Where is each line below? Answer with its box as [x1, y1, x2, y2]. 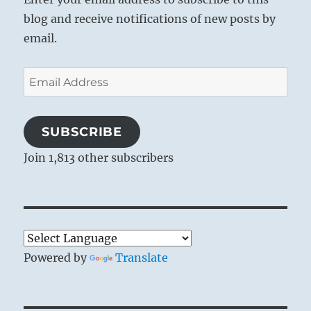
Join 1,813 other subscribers [24, 151, 174, 165]
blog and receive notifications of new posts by [24, 12, 276, 26]
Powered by [24, 251, 90, 265]
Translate [115, 251, 169, 265]
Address [23, 89, 67, 103]
